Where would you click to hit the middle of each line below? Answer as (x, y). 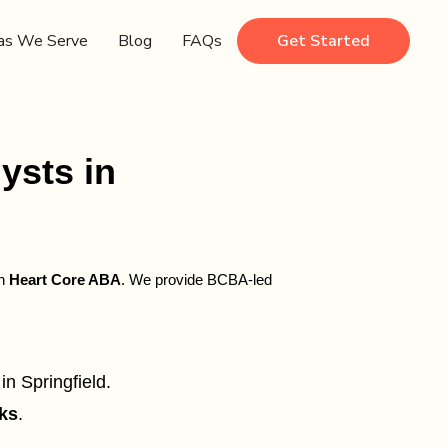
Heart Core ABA (64, 280)
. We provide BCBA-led (196, 280)
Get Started (323, 41)
